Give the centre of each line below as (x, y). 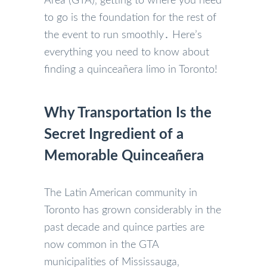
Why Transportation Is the (128, 113)
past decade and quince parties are (124, 227)
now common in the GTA (101, 245)
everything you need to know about (127, 52)
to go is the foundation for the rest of (130, 18)
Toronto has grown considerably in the (133, 210)
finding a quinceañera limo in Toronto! (131, 69)
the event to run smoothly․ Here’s (123, 35)
